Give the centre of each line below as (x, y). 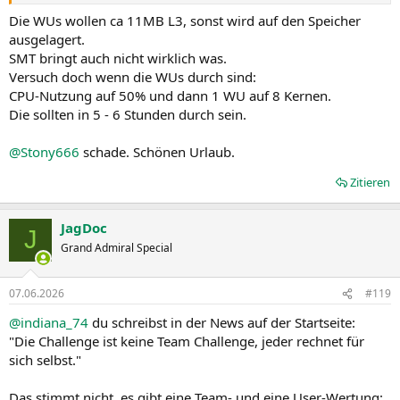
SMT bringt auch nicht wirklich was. (118, 58)
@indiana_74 (49, 323)
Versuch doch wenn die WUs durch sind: (133, 76)
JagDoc (84, 227)
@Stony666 (44, 151)
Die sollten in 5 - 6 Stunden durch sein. (128, 114)
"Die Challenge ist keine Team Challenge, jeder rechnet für (187, 342)
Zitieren (370, 182)
